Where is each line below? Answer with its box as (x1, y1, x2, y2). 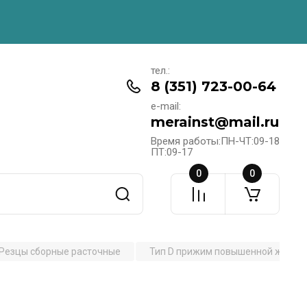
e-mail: (150, 99, 181, 112)
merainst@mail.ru (150, 113, 279, 130)
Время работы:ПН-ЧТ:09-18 (150, 134, 280, 147)
